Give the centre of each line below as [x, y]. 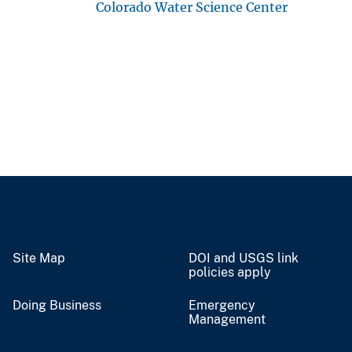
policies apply [230, 272]
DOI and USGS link [244, 258]
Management [227, 319]
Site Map [39, 258]
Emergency [222, 305]
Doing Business [57, 305]
